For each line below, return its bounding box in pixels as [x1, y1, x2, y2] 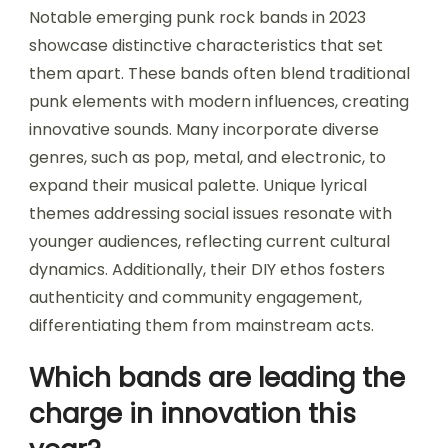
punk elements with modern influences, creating [29, 89, 409, 113]
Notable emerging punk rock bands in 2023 [29, 5, 366, 29]
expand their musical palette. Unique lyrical [29, 173, 367, 197]
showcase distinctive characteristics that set [29, 33, 383, 57]
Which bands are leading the [29, 359, 405, 396]
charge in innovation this [29, 395, 356, 432]
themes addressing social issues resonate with [29, 201, 392, 225]
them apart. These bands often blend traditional [29, 61, 410, 85]
